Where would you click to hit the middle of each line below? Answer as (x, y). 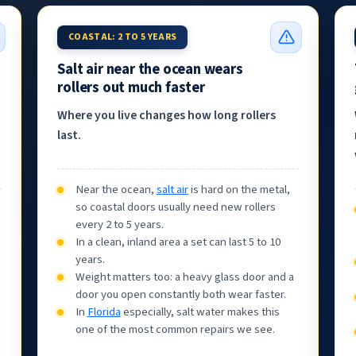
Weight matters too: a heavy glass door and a (184, 277)
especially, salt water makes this (200, 311)
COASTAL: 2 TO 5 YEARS (122, 37)
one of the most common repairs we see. (175, 329)
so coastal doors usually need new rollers (175, 207)
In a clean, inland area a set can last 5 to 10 (178, 242)
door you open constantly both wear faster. (180, 294)
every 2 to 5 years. (119, 224)
